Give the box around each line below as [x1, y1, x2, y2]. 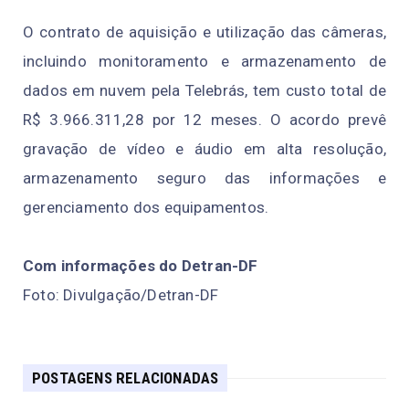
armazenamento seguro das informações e [23, 169, 386, 188]
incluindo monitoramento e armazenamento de [23, 52, 386, 71]
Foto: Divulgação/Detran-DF [23, 286, 219, 305]
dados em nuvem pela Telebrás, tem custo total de [23, 81, 386, 100]
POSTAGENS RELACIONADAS [32, 369, 219, 388]
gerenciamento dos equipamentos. [23, 198, 269, 217]
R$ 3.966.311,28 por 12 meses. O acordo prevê [23, 110, 386, 130]
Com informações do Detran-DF [23, 257, 258, 276]
